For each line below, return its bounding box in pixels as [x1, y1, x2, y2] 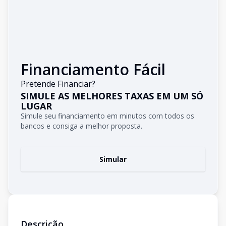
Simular [99, 154, 127, 164]
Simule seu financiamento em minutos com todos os [21, 111, 194, 121]
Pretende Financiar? [21, 78, 95, 89]
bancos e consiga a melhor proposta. [21, 121, 142, 131]
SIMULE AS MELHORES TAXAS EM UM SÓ [21, 90, 203, 102]
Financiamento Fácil [21, 59, 165, 80]
